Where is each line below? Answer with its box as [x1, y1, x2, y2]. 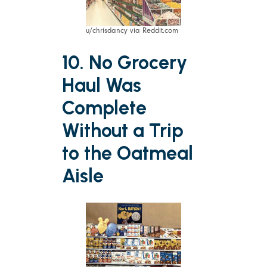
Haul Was [62, 73, 141, 97]
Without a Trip [62, 119, 184, 142]
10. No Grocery [62, 51, 187, 74]
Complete [62, 96, 147, 119]
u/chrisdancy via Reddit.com [86, 26, 178, 35]
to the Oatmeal [62, 141, 193, 164]
